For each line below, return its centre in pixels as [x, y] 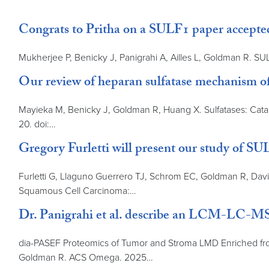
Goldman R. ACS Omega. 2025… [86, 257]
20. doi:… [37, 124]
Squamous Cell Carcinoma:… [77, 191]
